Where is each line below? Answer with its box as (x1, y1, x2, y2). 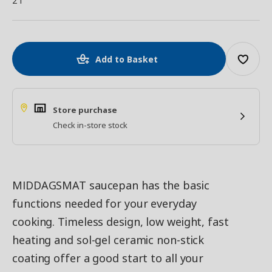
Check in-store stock (53, 120, 127, 131)
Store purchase (53, 104, 117, 115)
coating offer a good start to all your (12, 251, 204, 265)
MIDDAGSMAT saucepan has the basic (12, 178, 209, 192)
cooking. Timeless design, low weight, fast (12, 214, 229, 229)
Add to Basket (95, 53, 158, 65)
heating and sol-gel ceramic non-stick (12, 233, 205, 247)
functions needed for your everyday (12, 196, 197, 211)
